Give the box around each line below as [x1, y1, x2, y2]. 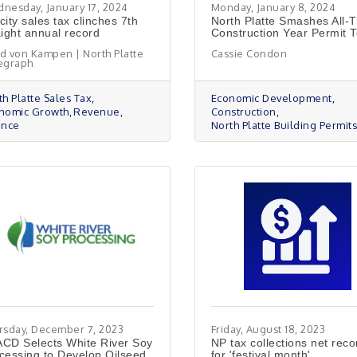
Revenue [73, 105, 120, 118]
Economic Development [210, 92, 332, 104]
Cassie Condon [210, 47, 288, 60]
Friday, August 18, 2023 [210, 323, 326, 335]
